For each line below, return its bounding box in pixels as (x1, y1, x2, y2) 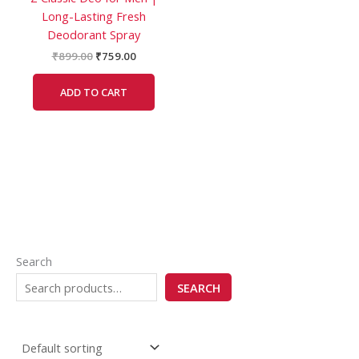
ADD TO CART (60, 85, 127, 100)
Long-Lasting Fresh (42, 8, 146, 25)
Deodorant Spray (47, 26, 140, 43)
